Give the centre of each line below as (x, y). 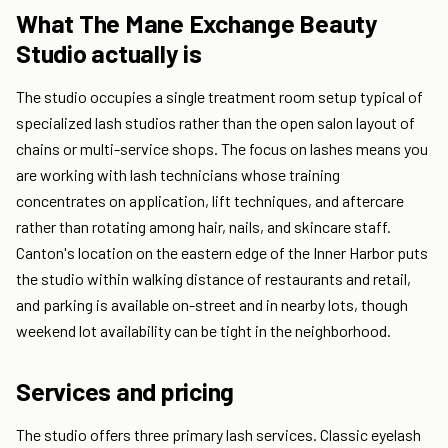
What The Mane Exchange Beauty (197, 23)
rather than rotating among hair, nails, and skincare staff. (203, 227)
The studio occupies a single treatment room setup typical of (219, 97)
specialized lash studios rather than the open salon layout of (215, 123)
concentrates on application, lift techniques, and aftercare (210, 201)
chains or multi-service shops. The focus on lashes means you (222, 149)
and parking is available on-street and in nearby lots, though (212, 305)
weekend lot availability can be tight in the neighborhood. (203, 331)
